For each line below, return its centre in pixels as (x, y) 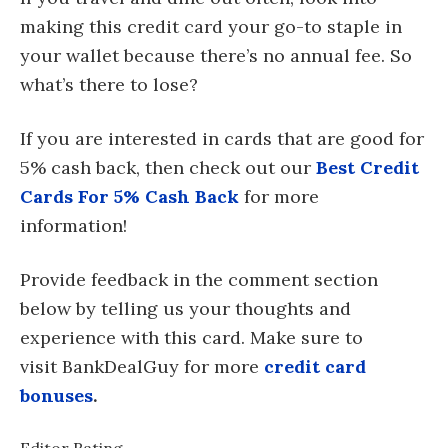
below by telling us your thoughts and (185, 309)
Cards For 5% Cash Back (129, 197)
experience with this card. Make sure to (191, 338)
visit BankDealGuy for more (142, 367)
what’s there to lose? (109, 85)
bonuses (56, 396)
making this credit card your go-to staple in (211, 27)
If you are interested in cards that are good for (222, 139)
